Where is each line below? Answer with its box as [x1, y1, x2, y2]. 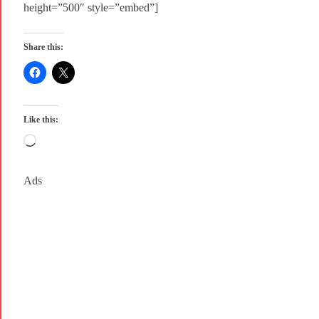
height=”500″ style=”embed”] [23, 1, 158, 14]
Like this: [23, 115, 58, 125]
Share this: [23, 42, 63, 53]
